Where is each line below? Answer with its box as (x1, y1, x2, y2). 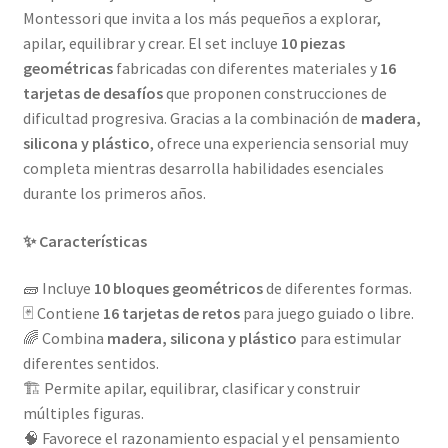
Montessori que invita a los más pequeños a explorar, (22, 8, 381, 28)
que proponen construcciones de (162, 83, 387, 103)
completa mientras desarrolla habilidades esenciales (22, 158, 384, 178)
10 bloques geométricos (93, 278, 263, 299)
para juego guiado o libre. (239, 303, 414, 324)
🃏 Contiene (22, 303, 103, 324)
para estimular (296, 328, 401, 349)
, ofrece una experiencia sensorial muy (149, 133, 408, 153)
